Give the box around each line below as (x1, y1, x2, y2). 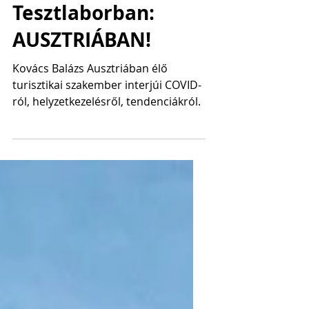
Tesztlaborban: (12, 54, 154, 81)
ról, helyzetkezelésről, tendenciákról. (12, 149, 201, 164)
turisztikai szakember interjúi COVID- (12, 132, 201, 148)
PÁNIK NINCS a (12, 28, 154, 54)
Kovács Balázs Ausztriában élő (12, 116, 168, 131)
